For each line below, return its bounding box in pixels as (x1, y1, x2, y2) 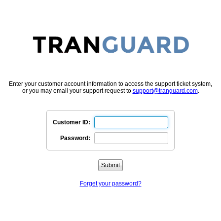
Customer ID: (53, 119, 90, 126)
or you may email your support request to (22, 87, 133, 94)
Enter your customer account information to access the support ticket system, (9, 80, 212, 87)
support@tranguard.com (132, 87, 198, 94)
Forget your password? (79, 180, 142, 187)
